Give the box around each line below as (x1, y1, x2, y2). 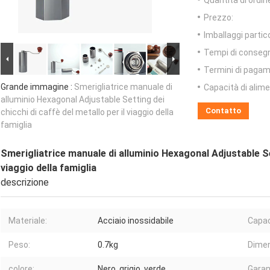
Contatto (206, 106, 241, 116)
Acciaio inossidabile (98, 216, 174, 226)
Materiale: (8, 216, 47, 226)
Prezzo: (204, 13, 233, 23)
